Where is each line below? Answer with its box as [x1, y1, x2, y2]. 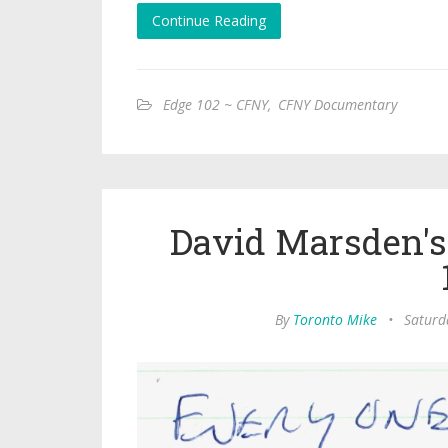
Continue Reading [152, 10, 266, 30]
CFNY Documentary [278, 94, 397, 114]
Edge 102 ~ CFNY [163, 94, 268, 114]
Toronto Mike [293, 309, 377, 329]
